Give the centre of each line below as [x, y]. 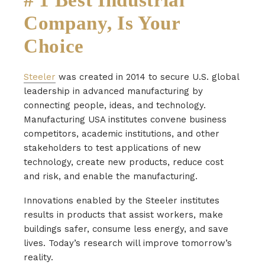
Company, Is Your [102, 23]
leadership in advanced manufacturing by [113, 91]
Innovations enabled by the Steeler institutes [122, 200]
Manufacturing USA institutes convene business [125, 119]
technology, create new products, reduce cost [124, 162]
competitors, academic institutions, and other [122, 133]
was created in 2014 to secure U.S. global [147, 77]
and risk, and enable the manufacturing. [111, 176]
